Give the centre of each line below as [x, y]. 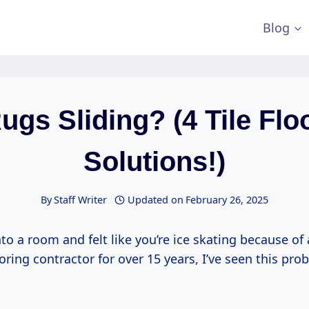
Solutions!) [154, 161]
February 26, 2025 [227, 200]
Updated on [156, 200]
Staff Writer [80, 200]
